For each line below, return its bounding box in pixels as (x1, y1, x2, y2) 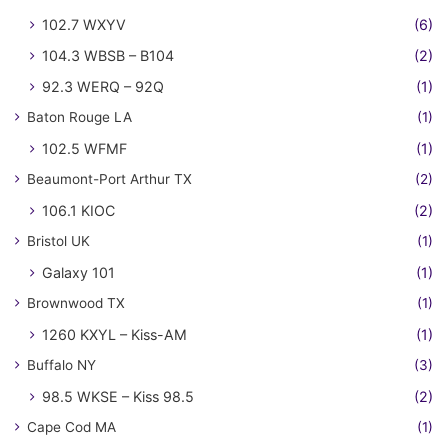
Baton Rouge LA (27, 108, 132, 125)
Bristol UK (27, 232, 90, 249)
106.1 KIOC (42, 201, 115, 219)
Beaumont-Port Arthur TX (27, 170, 192, 187)
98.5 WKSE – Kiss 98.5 (42, 387, 194, 405)
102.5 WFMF (42, 139, 127, 157)
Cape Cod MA (27, 418, 116, 435)
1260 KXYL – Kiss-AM (42, 325, 187, 343)
